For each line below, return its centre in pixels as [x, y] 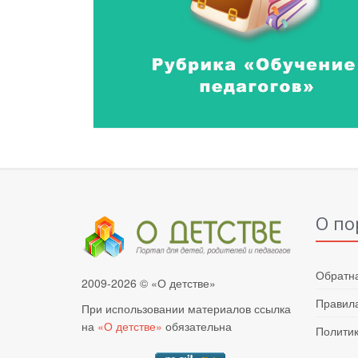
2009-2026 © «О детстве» [149, 282]
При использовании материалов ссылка [186, 308]
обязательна [197, 326]
